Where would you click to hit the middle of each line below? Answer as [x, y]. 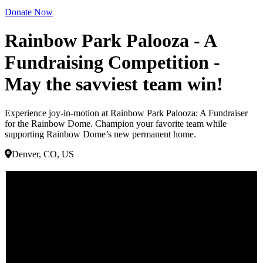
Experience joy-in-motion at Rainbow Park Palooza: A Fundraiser [126, 113]
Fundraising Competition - [112, 63]
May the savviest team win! [114, 84]
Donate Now [29, 12]
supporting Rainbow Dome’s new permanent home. [100, 134]
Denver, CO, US [43, 154]
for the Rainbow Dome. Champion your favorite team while [116, 123]
